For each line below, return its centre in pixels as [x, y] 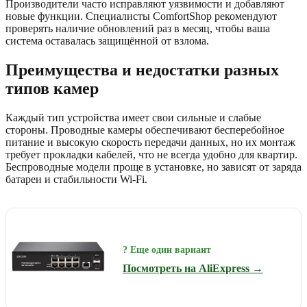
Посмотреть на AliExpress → [193, 268]
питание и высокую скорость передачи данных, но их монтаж [150, 143]
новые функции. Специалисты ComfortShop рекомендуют [141, 16]
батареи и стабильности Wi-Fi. [76, 180]
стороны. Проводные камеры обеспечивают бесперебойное [145, 130]
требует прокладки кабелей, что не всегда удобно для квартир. [151, 155]
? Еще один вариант [167, 250]
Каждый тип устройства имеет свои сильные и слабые [133, 118]
